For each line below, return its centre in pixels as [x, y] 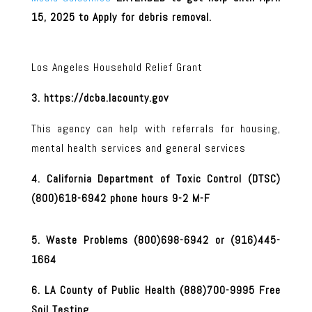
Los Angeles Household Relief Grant [117, 67]
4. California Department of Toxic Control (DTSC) [156, 178]
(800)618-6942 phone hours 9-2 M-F [120, 198]
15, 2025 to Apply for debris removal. [156, 17]
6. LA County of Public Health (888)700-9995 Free [156, 290]
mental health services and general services [138, 148]
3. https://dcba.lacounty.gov [100, 97]
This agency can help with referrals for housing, [156, 128]
